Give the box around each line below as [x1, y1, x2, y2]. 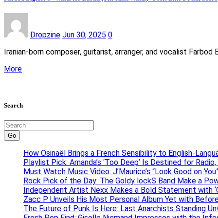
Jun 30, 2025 [62, 30, 106, 40]
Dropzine [30, 30, 60, 40]
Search [4, 101, 23, 109]
